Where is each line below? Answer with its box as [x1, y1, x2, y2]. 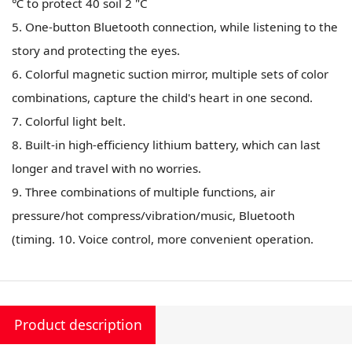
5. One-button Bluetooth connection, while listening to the [12, 19, 339, 35]
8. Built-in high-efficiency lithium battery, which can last [12, 137, 321, 153]
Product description [13, 314, 142, 334]
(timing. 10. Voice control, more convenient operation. [12, 231, 314, 247]
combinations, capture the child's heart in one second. [12, 90, 313, 106]
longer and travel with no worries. [12, 160, 202, 177]
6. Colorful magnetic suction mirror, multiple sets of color [12, 66, 329, 82]
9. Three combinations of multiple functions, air [12, 184, 276, 200]
